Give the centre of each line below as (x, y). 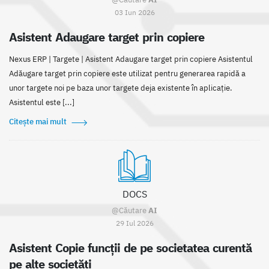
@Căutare (130, 211)
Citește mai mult (38, 122)
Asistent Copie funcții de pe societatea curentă (130, 248)
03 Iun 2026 (134, 12)
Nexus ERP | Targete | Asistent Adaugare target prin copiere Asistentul (131, 59)
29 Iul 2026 (134, 223)
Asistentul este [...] (42, 103)
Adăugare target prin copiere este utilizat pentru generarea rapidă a (127, 74)
